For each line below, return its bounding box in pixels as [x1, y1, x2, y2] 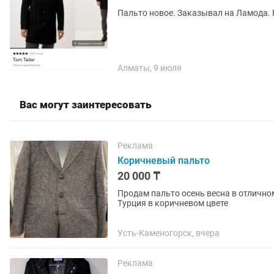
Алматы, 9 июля [117, 63, 182, 73]
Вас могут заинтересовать [20, 98, 152, 111]
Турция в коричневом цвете [117, 198, 228, 208]
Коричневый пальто [117, 155, 210, 166]
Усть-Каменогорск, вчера [117, 228, 220, 238]
